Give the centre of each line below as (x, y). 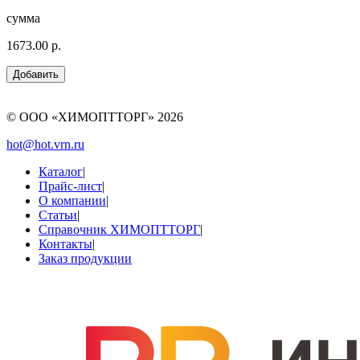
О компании (72, 200)
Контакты (65, 243)
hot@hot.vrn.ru (45, 144)
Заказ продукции (85, 258)
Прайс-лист (70, 186)
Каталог (61, 171)
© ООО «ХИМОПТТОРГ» (82, 117)
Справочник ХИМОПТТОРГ (119, 229)
